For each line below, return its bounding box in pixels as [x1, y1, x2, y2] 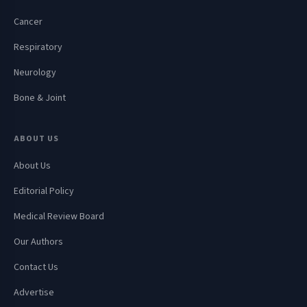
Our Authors [14, 235, 63, 249]
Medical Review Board [14, 210, 104, 224]
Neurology [14, 66, 56, 80]
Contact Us [14, 260, 58, 275]
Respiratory [14, 40, 62, 55]
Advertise [14, 286, 54, 300]
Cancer [14, 15, 42, 29]
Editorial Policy [14, 184, 74, 199]
